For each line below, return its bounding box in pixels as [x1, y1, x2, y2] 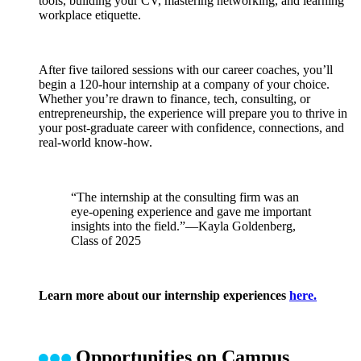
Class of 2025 [71, 233, 144, 247]
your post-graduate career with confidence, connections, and [39, 120, 344, 135]
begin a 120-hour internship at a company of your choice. [39, 77, 330, 91]
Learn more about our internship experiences [39, 288, 289, 302]
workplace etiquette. [39, 7, 141, 22]
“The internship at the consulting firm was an [71, 189, 299, 204]
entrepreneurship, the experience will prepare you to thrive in [39, 106, 347, 120]
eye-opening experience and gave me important [71, 204, 311, 218]
